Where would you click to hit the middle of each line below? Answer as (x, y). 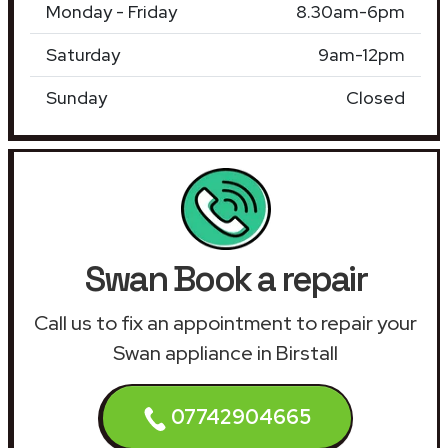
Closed (375, 97)
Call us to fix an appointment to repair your (225, 322)
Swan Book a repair (225, 278)
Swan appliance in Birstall (225, 352)
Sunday (76, 97)
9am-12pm (361, 54)
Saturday (83, 54)
